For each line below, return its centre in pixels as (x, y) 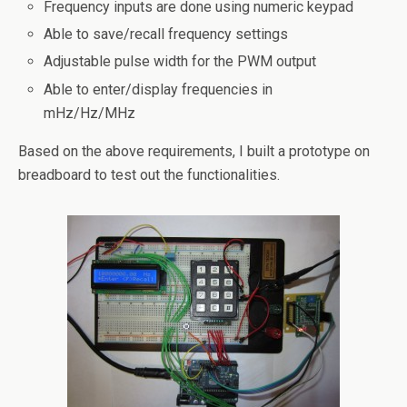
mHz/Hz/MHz (90, 113)
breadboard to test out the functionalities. (149, 174)
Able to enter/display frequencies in (159, 89)
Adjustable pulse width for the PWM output (180, 62)
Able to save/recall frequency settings (166, 35)
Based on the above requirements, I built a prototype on (194, 151)
